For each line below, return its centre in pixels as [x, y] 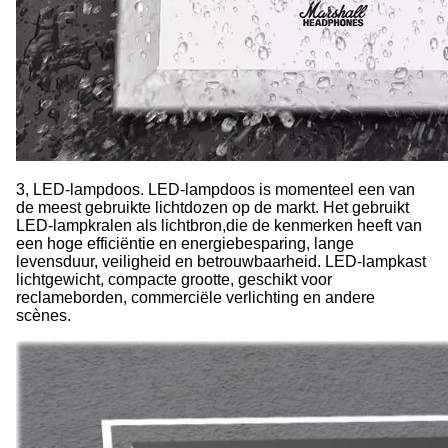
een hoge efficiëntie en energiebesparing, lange [185, 243]
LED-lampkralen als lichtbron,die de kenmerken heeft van [219, 225]
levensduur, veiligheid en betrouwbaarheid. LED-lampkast [221, 261]
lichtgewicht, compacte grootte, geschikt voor [174, 279]
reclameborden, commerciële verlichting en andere [195, 297]
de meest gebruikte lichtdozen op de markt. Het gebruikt [212, 207]
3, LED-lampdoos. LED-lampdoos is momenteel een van [215, 189]
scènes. [43, 315]
